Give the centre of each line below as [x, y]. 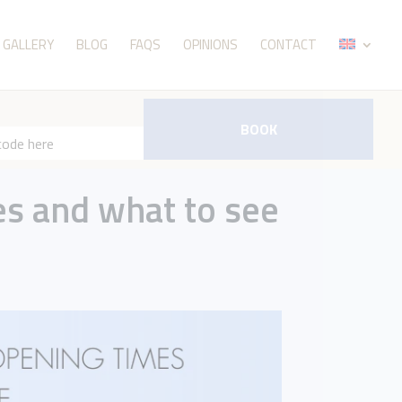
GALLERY [28, 44]
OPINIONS [210, 44]
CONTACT [288, 44]
